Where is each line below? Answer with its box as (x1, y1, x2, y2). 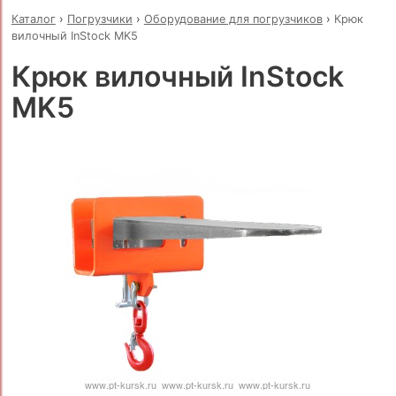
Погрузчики (66, 11, 133, 26)
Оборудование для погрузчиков (143, 11, 323, 26)
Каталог (11, 11, 56, 26)
